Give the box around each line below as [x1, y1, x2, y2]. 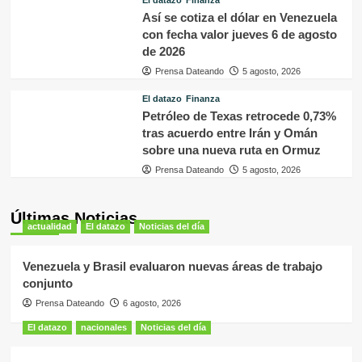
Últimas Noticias [10, 208, 137, 227]
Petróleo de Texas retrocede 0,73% [141, 108, 336, 123]
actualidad [27, 221, 72, 231]
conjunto [22, 276, 73, 290]
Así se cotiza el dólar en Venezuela [141, 10, 337, 24]
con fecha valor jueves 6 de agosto [141, 27, 337, 41]
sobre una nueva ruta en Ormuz [141, 142, 321, 157]
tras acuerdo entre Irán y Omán [141, 125, 318, 140]
